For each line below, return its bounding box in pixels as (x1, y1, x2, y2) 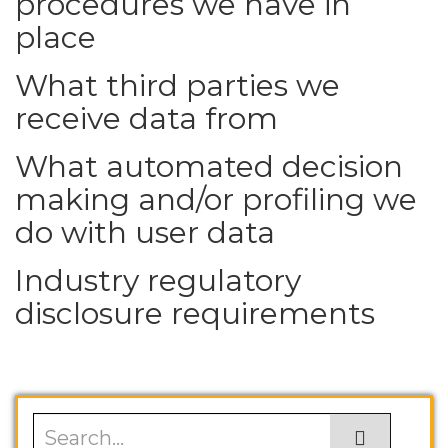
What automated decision (15, 148, 403, 185)
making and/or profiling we (15, 181, 417, 218)
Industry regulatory (15, 262, 301, 299)
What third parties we (15, 67, 340, 104)
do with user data (15, 214, 275, 251)
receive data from (15, 100, 278, 137)
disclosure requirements (15, 295, 375, 332)
